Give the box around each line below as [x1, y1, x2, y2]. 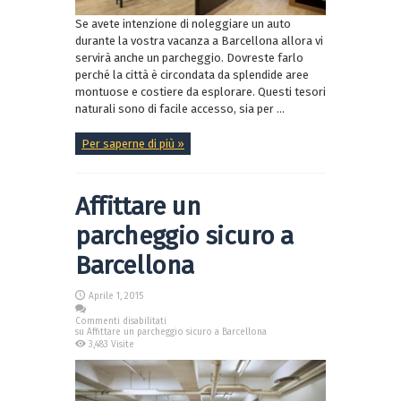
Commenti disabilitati [75, 315, 166, 327]
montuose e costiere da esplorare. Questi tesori [75, 84, 326, 98]
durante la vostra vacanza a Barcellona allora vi [75, 33, 323, 47]
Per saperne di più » [81, 136, 184, 150]
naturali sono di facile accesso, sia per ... [75, 101, 285, 115]
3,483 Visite [89, 338, 134, 350]
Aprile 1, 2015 [89, 290, 143, 302]
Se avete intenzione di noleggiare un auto [75, 16, 291, 30]
